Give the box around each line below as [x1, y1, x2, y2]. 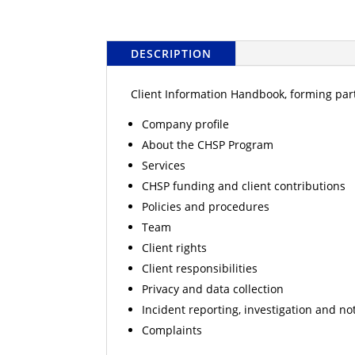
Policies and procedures [142, 198, 270, 214]
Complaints [142, 322, 203, 338]
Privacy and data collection [142, 281, 284, 296]
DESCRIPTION [131, 45, 212, 61]
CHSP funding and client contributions [142, 177, 346, 193]
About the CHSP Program [142, 136, 274, 152]
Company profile [142, 116, 230, 132]
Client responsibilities [142, 260, 258, 276]
